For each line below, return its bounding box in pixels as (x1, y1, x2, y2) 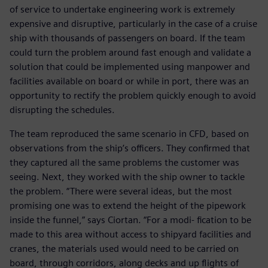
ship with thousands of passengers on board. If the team (10, 32, 245, 44)
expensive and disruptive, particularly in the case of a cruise (10, 18, 257, 30)
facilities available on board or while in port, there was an (10, 75, 249, 87)
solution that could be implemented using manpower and (10, 61, 250, 73)
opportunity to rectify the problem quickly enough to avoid (10, 90, 256, 102)
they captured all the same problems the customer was (10, 157, 239, 169)
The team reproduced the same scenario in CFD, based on (10, 128, 249, 140)
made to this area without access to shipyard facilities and (10, 229, 251, 240)
